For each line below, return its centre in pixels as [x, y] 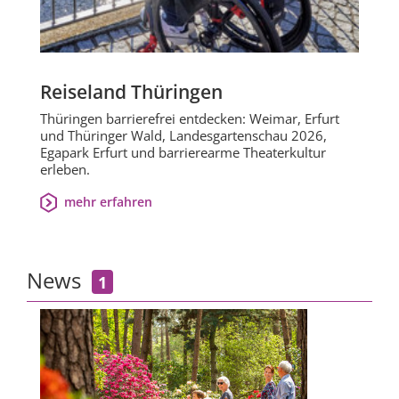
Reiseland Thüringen [131, 91]
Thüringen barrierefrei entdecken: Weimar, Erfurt [190, 118]
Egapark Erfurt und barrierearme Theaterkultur [183, 152]
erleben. [65, 169]
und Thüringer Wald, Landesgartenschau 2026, [183, 135]
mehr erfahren [108, 201]
